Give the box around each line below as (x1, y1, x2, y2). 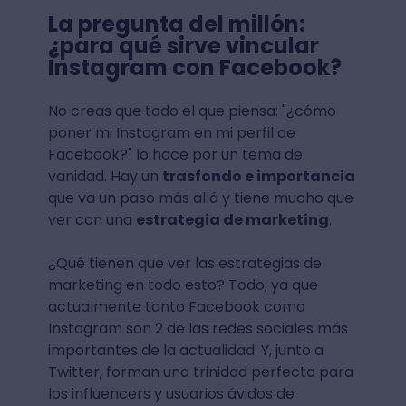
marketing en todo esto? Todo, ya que (47, 275, 318, 295)
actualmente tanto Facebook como (47, 296, 305, 317)
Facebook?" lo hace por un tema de (47, 144, 303, 165)
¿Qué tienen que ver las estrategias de (47, 253, 322, 274)
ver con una (47, 209, 136, 230)
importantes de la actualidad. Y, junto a (47, 340, 324, 361)
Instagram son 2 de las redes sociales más (47, 318, 348, 339)
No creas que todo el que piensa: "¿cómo (47, 101, 336, 121)
